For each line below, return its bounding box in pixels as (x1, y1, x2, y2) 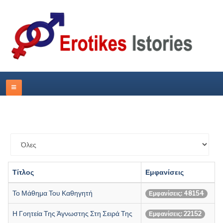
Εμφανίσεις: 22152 (149, 210, 202, 218)
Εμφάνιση (10, 134, 44, 143)
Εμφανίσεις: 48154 (149, 189, 204, 197)
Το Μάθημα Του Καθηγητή (12, 188, 93, 197)
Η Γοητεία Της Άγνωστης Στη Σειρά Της (12, 209, 132, 218)
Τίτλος (12, 167, 34, 176)
